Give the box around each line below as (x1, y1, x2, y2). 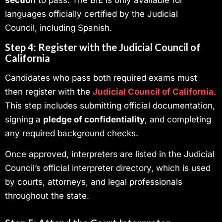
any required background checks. (5, 128, 138, 138)
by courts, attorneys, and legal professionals (5, 177, 182, 187)
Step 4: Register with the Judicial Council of (5, 41, 201, 54)
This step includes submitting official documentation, (5, 100, 215, 111)
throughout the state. (5, 191, 89, 201)
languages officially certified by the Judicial (5, 8, 178, 19)
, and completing (145, 114, 211, 124)
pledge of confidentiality (43, 114, 145, 124)
